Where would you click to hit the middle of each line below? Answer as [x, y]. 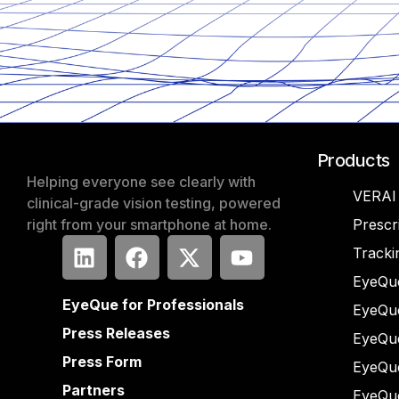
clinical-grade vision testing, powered [154, 203]
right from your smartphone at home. [149, 224]
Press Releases [116, 333]
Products [354, 160]
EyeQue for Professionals [153, 305]
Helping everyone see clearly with [141, 182]
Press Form [102, 362]
